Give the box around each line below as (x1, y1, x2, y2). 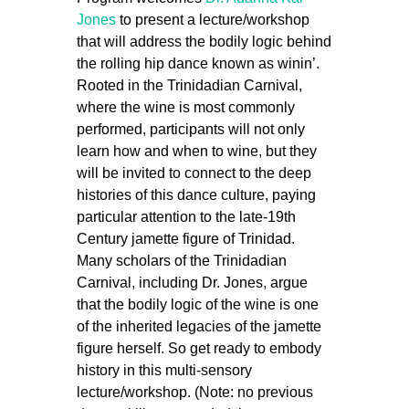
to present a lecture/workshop (116, 12, 309, 27)
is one (276, 297, 319, 312)
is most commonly (175, 100, 295, 115)
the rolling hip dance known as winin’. (77, 56, 320, 71)
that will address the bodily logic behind (77, 34, 331, 49)
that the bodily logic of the (77, 297, 245, 312)
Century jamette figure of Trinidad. (77, 231, 295, 246)
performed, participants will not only (77, 121, 305, 137)
